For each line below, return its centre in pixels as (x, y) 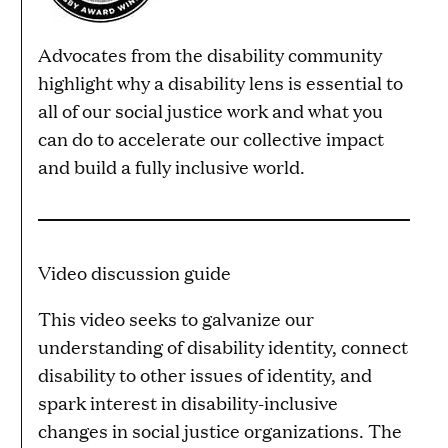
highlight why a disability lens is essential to (220, 83)
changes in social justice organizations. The (220, 431)
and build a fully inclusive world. (171, 167)
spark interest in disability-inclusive (188, 403)
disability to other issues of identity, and (205, 375)
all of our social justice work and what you (210, 111)
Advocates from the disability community (210, 55)
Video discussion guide (134, 273)
